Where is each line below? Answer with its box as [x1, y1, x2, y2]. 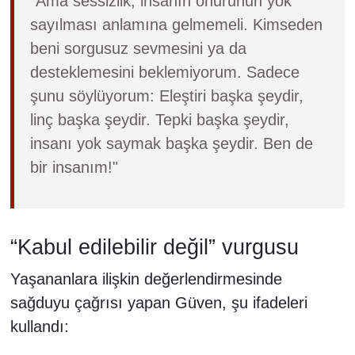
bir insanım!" [29, 158, 118, 176]
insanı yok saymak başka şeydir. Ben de [29, 135, 313, 152]
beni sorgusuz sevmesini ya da [29, 40, 246, 57]
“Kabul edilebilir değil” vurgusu [10, 235, 299, 259]
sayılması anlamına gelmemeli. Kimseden [29, 16, 323, 33]
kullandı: [10, 317, 69, 335]
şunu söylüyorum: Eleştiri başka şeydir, [29, 87, 303, 105]
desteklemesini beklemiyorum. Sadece [29, 63, 300, 81]
